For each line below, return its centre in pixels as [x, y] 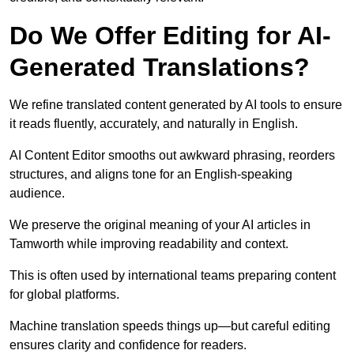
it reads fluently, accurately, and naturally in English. [154, 124]
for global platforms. [64, 295]
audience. [37, 194]
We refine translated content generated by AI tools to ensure [176, 105]
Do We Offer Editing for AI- [170, 36]
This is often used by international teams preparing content [173, 276]
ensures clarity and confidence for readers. [128, 345]
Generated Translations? [160, 68]
